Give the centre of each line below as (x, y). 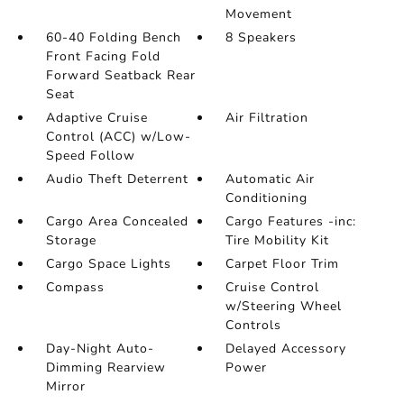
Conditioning (267, 197)
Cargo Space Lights (108, 263)
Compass (75, 287)
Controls (254, 325)
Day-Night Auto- (100, 348)
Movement (259, 14)
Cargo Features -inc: (291, 221)
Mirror (65, 386)
